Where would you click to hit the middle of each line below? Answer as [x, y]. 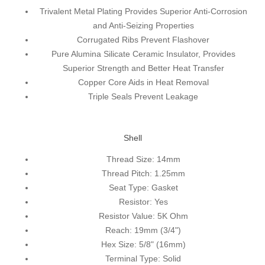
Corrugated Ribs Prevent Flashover [143, 39]
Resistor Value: [128, 216]
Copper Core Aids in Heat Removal [143, 82]
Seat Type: [130, 187]
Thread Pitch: [128, 173]
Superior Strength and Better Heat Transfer [143, 68]
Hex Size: [120, 244]
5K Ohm [172, 216]
